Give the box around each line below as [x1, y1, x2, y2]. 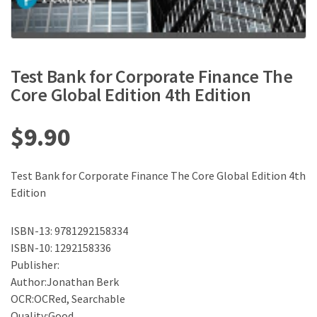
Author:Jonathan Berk [11, 275, 119, 289]
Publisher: [11, 258, 59, 272]
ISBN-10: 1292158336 [11, 241, 111, 255]
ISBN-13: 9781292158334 [11, 224, 128, 238]
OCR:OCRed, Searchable [11, 292, 125, 306]
